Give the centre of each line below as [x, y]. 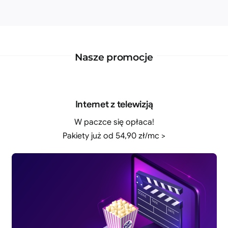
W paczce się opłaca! [114, 122]
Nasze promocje [114, 57]
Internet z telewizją [114, 104]
